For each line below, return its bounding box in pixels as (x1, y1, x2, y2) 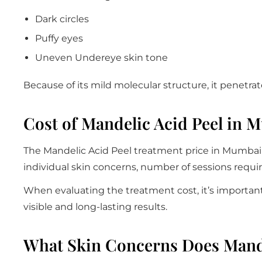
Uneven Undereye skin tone (35, 51, 168, 63)
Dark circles (35, 13, 89, 25)
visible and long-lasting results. (23, 201, 167, 212)
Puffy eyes (35, 32, 83, 44)
